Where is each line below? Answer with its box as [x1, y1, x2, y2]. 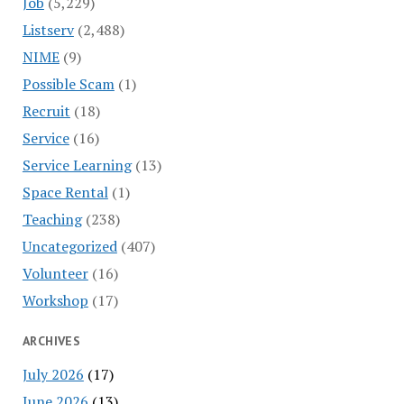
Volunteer [22, 262, 88, 283]
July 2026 [22, 363, 84, 384]
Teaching [22, 208, 82, 229]
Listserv [22, 19, 74, 40]
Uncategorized [22, 235, 117, 256]
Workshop [22, 289, 88, 310]
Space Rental [22, 181, 108, 202]
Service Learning [22, 154, 132, 175]
